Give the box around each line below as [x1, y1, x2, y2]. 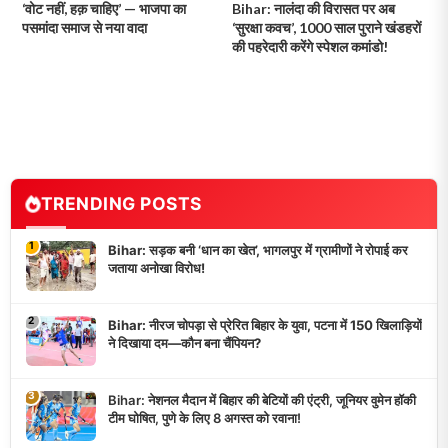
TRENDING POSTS [40, 192, 202, 214]
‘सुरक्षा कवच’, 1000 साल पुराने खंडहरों [231, 18, 421, 36]
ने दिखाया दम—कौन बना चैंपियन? [108, 334, 261, 351]
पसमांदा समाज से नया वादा [22, 18, 148, 36]
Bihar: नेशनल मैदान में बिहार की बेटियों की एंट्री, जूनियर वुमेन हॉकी [108, 391, 416, 408]
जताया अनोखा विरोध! [108, 259, 205, 276]
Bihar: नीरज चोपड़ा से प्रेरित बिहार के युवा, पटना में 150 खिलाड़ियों [108, 316, 422, 333]
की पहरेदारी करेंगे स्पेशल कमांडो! [231, 37, 388, 55]
